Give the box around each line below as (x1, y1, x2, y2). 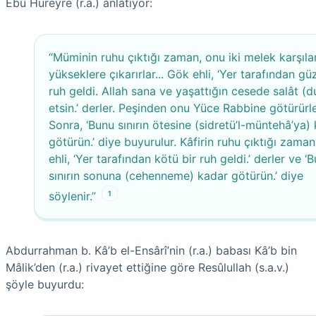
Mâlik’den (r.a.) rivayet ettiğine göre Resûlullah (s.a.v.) (6, 260, 289, 275)
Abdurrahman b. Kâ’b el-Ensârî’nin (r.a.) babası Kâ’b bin (6, 243, 297, 258)
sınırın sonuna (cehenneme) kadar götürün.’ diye (49, 168, 303, 183)
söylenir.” (49, 189, 96, 204)
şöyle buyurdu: (6, 277, 84, 292)
